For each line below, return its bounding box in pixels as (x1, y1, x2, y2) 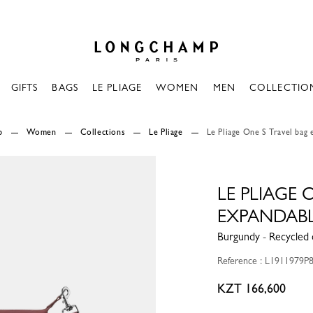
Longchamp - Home (86, 27, 175, 40)
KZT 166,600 (217, 281, 286, 296)
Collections (80, 127, 126, 137)
